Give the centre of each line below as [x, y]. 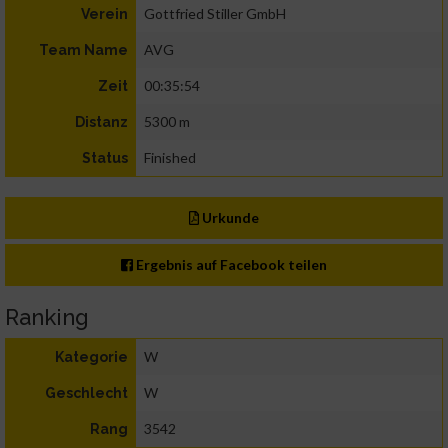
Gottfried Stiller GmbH [215, 14]
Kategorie [91, 357]
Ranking [47, 317]
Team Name [83, 50]
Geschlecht [86, 393]
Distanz [101, 122]
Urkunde [229, 218]
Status [105, 158]
